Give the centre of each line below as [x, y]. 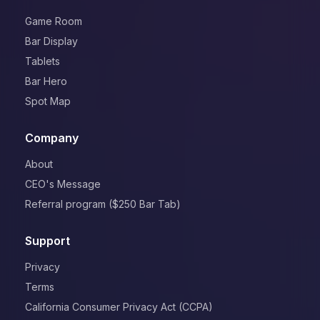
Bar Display [52, 41]
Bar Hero [46, 81]
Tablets [43, 61]
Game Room [54, 21]
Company [52, 137]
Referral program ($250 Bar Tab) [103, 204]
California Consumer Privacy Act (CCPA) [119, 306]
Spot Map [48, 101]
